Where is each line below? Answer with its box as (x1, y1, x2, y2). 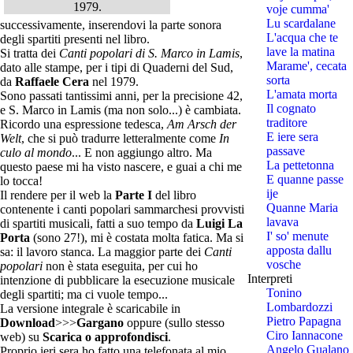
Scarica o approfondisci (43, 329, 168, 344)
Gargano (76, 315, 127, 329)
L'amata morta (266, 87, 337, 101)
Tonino (266, 285, 302, 299)
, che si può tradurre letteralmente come (21, 131, 219, 145)
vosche (266, 257, 301, 271)
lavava (266, 214, 299, 229)
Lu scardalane (266, 16, 336, 30)
